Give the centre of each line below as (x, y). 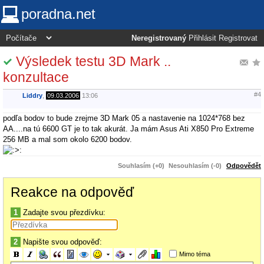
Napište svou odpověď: (61, 242)
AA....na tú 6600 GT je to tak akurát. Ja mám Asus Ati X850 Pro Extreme (128, 128)
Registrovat (238, 38)
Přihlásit (202, 38)
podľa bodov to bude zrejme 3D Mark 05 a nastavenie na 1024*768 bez (124, 118)
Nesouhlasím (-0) (195, 165)
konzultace (36, 77)
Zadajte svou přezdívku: (63, 212)
